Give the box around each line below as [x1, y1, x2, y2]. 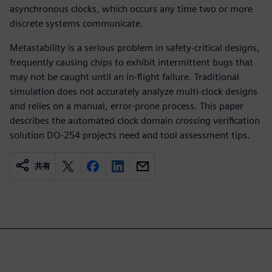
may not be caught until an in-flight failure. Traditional [10, 71, 239, 83]
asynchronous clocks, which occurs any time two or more [10, 3, 253, 15]
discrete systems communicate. [10, 18, 143, 29]
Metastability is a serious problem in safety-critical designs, [10, 42, 260, 53]
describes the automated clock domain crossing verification [10, 115, 260, 126]
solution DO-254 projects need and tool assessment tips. [10, 129, 250, 141]
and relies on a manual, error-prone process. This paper [10, 100, 243, 112]
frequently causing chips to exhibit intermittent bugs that [10, 56, 253, 68]
